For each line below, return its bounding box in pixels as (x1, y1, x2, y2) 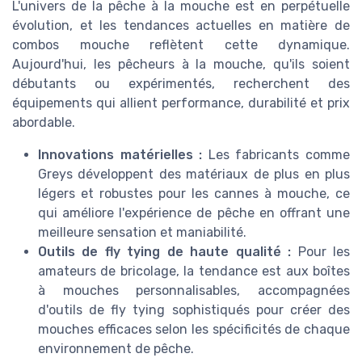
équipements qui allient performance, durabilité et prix (12, 95, 350, 112)
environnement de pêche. (38, 341, 194, 357)
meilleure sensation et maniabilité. (38, 225, 246, 241)
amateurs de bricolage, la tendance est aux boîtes (38, 263, 350, 280)
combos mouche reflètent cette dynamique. (12, 37, 350, 53)
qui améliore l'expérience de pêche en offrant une (38, 205, 350, 221)
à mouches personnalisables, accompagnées (38, 283, 350, 299)
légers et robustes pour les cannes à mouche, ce (38, 186, 350, 202)
